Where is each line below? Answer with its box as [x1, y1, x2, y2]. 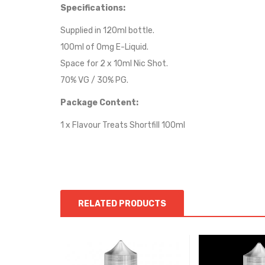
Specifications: [60, 3, 125, 13]
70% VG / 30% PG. [60, 75, 128, 85]
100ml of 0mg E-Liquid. [60, 42, 148, 52]
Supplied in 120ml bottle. [60, 25, 154, 35]
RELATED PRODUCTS [78, 199, 166, 209]
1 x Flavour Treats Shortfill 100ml [60, 120, 185, 130]
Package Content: [60, 98, 138, 108]
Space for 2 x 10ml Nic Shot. [60, 59, 168, 69]
